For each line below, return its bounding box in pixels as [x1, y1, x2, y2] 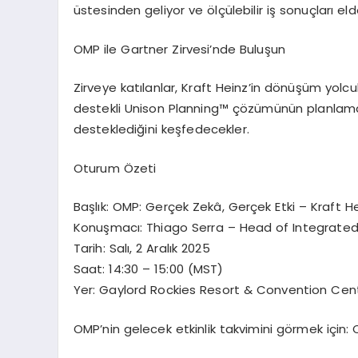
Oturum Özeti [73, 159, 157, 177]
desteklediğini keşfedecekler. [73, 121, 249, 138]
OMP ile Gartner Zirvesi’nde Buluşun [73, 40, 285, 58]
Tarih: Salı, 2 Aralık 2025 [73, 240, 210, 257]
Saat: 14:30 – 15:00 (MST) [73, 261, 224, 278]
